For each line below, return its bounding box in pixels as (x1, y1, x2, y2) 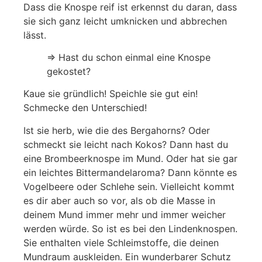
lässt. (23, 29, 46, 41)
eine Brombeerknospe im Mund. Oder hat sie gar (23, 152, 237, 164)
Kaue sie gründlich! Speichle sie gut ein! (23, 88, 198, 100)
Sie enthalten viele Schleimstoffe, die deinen (23, 236, 219, 249)
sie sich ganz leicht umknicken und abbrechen (23, 15, 227, 27)
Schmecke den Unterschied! (23, 102, 147, 114)
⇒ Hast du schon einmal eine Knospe (47, 51, 211, 63)
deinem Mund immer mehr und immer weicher (23, 208, 226, 220)
